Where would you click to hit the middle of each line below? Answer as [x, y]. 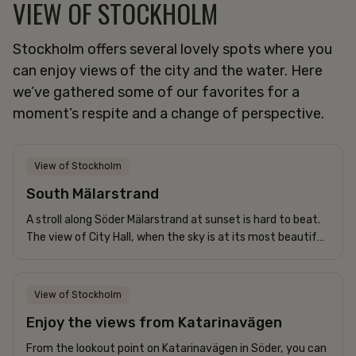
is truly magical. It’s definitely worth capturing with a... [164, 254]
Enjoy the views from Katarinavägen [154, 322]
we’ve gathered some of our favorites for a [156, 92]
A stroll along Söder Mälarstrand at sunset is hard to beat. [173, 219]
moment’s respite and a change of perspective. [168, 113]
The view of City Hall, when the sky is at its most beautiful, [178, 237]
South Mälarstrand [93, 193]
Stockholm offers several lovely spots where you [172, 49]
